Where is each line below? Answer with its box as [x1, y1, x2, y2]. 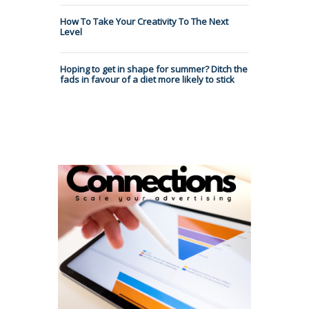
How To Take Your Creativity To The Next [60, 14, 228, 28]
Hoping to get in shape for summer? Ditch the [60, 62, 248, 75]
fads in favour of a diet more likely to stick [60, 72, 235, 86]
